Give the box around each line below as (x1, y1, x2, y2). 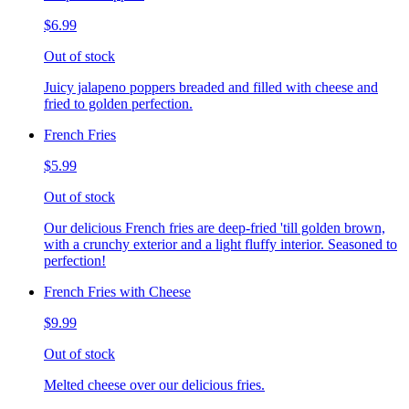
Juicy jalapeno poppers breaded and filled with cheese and (44, 79, 378, 96)
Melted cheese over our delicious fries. (44, 377, 265, 393)
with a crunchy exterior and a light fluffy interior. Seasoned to (44, 236, 397, 253)
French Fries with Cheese (44, 284, 191, 300)
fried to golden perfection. (44, 96, 193, 112)
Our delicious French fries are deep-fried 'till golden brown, (44, 220, 385, 236)
